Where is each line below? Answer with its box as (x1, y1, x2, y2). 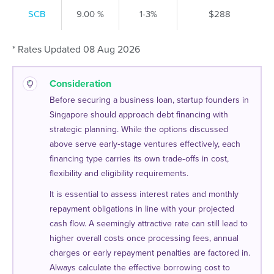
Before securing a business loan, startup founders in (50, 94, 249, 105)
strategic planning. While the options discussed (50, 124, 228, 135)
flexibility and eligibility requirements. (50, 168, 188, 179)
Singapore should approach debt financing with (50, 109, 228, 120)
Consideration (50, 77, 111, 90)
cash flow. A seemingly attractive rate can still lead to (50, 218, 248, 229)
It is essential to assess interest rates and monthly (50, 188, 239, 199)
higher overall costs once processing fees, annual (50, 232, 239, 243)
